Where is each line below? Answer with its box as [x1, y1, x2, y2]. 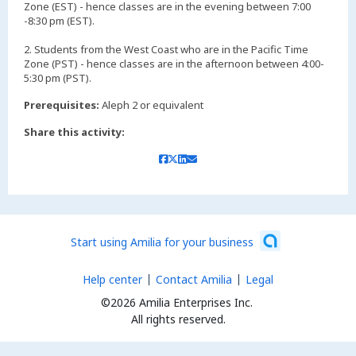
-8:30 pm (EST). [24, 14, 95, 29]
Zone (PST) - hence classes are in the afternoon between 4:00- [24, 56, 324, 72]
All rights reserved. [130, 311, 226, 327]
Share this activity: [24, 125, 125, 140]
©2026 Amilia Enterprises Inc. [100, 295, 253, 311]
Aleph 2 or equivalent [102, 98, 203, 113]
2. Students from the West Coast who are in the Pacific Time [24, 42, 308, 57]
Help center [83, 272, 142, 288]
